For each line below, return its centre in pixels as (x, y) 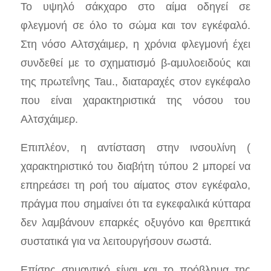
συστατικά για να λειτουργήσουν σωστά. (116, 241)
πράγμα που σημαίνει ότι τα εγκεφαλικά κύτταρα (135, 203)
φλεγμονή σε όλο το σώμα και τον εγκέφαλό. (135, 25)
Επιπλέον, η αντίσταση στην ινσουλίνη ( (135, 147)
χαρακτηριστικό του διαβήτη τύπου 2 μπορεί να (135, 166)
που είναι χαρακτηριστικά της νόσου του (135, 100)
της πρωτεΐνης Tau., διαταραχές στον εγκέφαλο (135, 82)
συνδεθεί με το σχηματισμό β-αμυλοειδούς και (135, 63)
